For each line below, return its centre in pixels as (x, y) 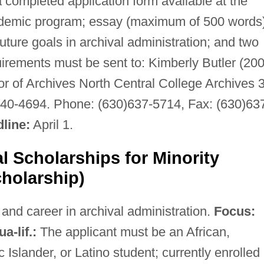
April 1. (51, 124)
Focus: (234, 211)
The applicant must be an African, (133, 232)
